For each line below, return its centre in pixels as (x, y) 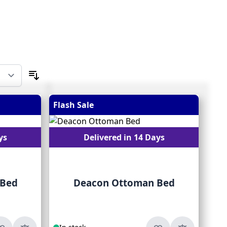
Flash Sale (74, 105)
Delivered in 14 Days (124, 137)
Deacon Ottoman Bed (124, 183)
